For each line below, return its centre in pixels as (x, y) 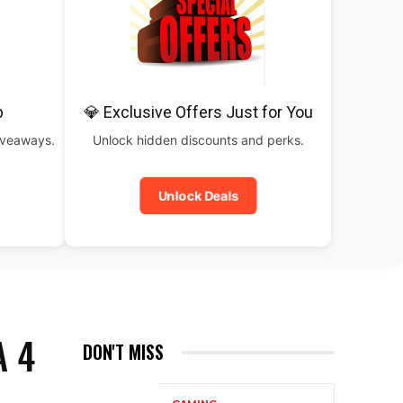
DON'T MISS (123, 352)
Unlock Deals (198, 196)
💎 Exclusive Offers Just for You (198, 112)
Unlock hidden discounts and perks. (198, 140)
